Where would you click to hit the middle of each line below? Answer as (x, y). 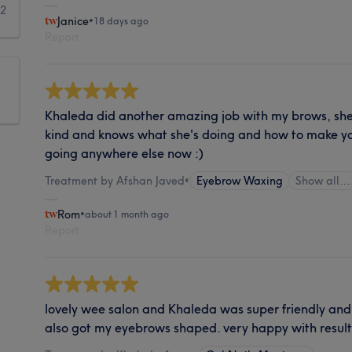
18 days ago (121, 20)
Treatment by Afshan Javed (115, 180)
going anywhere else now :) (125, 153)
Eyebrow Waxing (240, 180)
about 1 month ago (127, 214)
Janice (73, 21)
